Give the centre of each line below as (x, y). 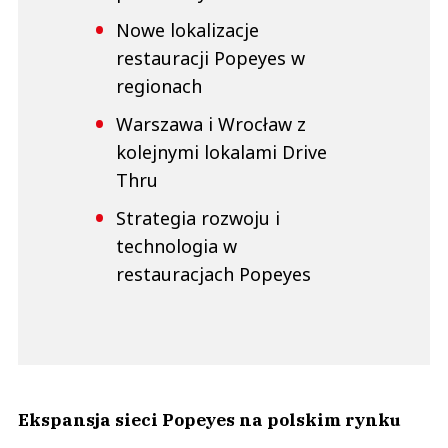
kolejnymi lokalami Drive (221, 152)
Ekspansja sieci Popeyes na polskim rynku (209, 420)
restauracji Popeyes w (210, 58)
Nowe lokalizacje (187, 30)
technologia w (176, 246)
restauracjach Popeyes (213, 274)
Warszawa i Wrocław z (211, 124)
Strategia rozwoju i (198, 218)
